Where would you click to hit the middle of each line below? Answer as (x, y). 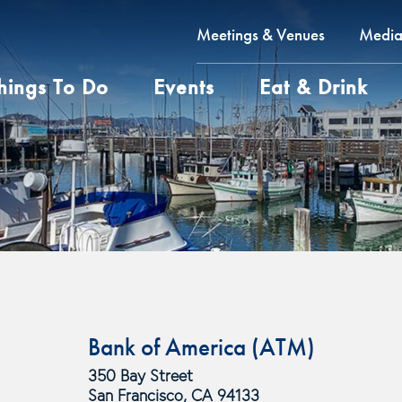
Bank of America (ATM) (201, 347)
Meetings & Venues (261, 35)
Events (184, 87)
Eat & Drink (314, 87)
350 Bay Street (140, 376)
